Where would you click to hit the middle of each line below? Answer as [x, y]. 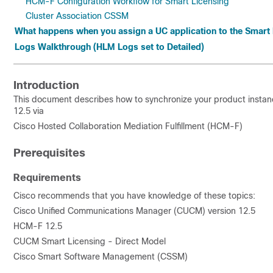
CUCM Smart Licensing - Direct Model [90, 241]
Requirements [47, 178]
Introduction [46, 85]
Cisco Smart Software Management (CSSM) [101, 257]
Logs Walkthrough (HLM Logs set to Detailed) [109, 47]
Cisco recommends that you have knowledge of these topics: [134, 196]
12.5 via [30, 111]
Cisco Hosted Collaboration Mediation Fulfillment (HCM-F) [128, 126]
